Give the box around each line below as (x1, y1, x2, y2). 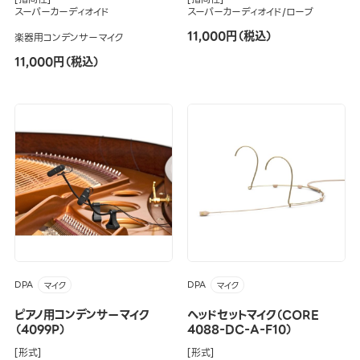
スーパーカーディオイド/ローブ (186, 4, 313, 20)
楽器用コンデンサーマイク (14, 30, 123, 46)
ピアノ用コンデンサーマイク (14, 305, 149, 325)
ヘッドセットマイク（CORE (186, 305, 319, 325)
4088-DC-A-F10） (186, 320, 292, 340)
